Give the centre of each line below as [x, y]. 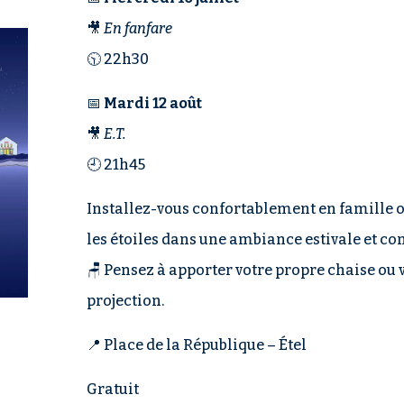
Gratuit [112, 389]
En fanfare [138, 28]
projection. [125, 300]
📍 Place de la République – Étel [196, 344]
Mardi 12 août [152, 103]
